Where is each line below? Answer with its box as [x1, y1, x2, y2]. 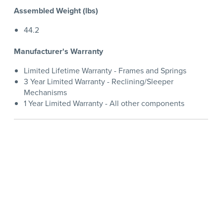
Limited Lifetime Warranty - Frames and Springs [24, 65, 186, 77]
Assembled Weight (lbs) [14, 5, 98, 17]
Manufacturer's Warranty [14, 46, 103, 57]
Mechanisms [24, 87, 67, 99]
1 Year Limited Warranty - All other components [24, 98, 184, 110]
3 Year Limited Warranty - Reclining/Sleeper [24, 76, 173, 88]
